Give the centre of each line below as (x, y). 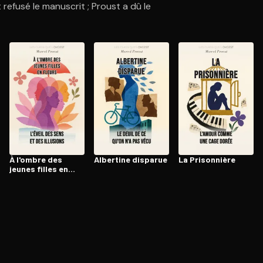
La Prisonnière (207, 159)
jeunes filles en (39, 169)
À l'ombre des (36, 159)
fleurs (21, 178)
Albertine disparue (131, 159)
